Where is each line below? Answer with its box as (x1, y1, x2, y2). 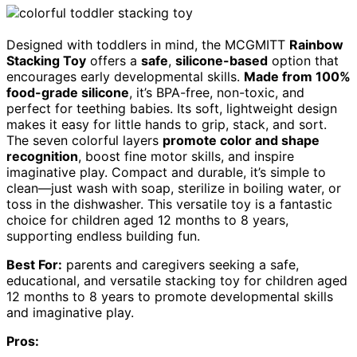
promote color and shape (163, 131, 320, 148)
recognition (6, 147, 78, 164)
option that (268, 52, 339, 69)
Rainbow (289, 36, 343, 53)
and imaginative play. (6, 304, 134, 320)
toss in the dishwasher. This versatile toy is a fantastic (6, 195, 332, 212)
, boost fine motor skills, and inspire (78, 147, 294, 164)
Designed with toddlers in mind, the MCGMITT (6, 36, 289, 53)
